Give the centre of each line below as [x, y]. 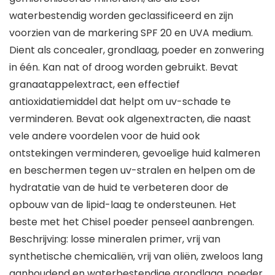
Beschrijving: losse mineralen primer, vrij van [115, 239]
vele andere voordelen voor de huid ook [105, 136]
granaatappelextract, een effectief [95, 85]
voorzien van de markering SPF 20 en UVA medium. [131, 33]
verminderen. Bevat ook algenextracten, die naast [130, 119]
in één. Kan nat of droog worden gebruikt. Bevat [124, 68]
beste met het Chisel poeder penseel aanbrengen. [132, 222]
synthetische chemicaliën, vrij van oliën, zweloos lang [136, 257]
